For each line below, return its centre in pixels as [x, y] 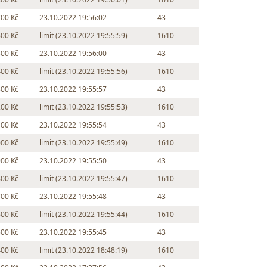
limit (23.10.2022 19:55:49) [84, 143]
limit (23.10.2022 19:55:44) [84, 215]
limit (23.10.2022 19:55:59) [84, 36]
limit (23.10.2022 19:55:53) [84, 107]
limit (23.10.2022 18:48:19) [84, 250]
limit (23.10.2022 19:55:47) [84, 179]
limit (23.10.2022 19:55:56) [84, 72]
